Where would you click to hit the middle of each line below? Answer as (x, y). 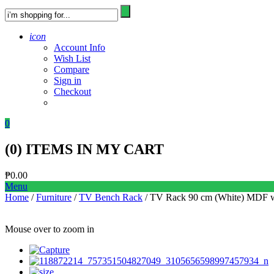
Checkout (72, 91)
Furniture (54, 197)
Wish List (72, 58)
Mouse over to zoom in (50, 229)
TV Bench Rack (111, 197)
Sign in (68, 80)
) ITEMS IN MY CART (91, 149)
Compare (72, 69)
